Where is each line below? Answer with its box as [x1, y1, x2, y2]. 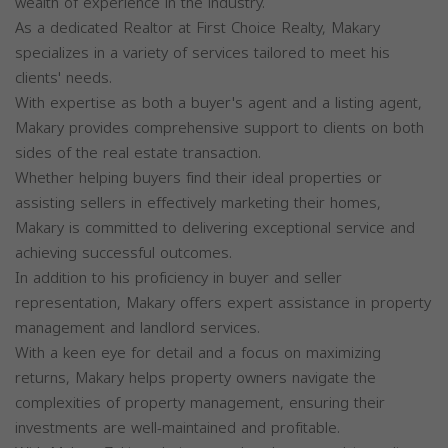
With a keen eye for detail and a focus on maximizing [15, 339, 381, 367]
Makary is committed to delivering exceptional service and [15, 214, 415, 242]
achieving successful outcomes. [15, 239, 232, 267]
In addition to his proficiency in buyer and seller [15, 264, 342, 292]
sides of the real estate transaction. [15, 139, 261, 167]
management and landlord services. [15, 314, 260, 342]
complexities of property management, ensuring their [15, 389, 385, 417]
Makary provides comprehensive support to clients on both [15, 114, 424, 142]
